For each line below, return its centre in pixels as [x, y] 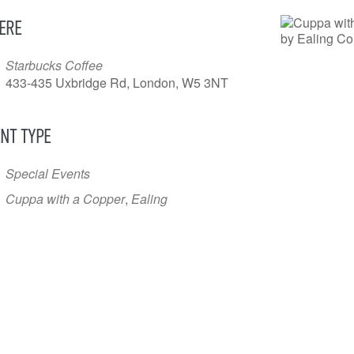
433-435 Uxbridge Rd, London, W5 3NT [117, 83]
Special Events [48, 174]
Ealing [149, 199]
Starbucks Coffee [54, 66]
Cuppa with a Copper [65, 199]
